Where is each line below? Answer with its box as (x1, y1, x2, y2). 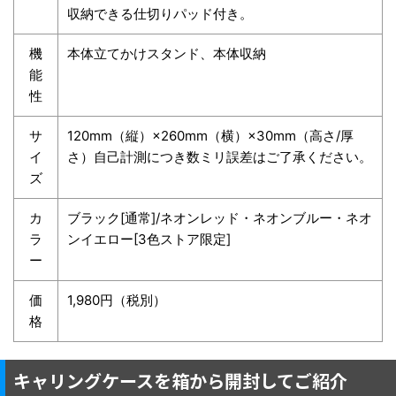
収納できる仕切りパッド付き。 (67, 5, 253, 23)
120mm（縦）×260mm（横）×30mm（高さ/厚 (67, 127, 354, 145)
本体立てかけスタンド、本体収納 (67, 45, 266, 63)
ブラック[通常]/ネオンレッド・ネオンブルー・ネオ (67, 209, 372, 227)
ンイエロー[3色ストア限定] (67, 231, 231, 248)
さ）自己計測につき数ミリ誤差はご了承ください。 (67, 148, 372, 166)
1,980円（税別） (67, 292, 166, 309)
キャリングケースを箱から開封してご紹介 (13, 368, 347, 394)
